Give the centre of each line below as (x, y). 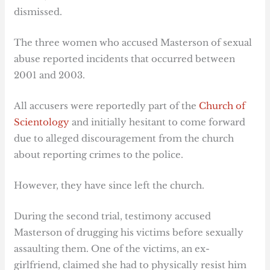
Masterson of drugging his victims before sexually (129, 232)
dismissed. (38, 11)
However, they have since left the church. (109, 185)
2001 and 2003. (50, 75)
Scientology (42, 122)
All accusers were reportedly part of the (107, 105)
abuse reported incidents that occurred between (125, 58)
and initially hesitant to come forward (158, 122)
